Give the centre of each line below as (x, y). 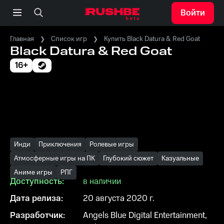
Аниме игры (33, 172)
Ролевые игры (112, 144)
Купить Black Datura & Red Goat (152, 39)
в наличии (102, 181)
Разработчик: (37, 215)
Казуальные (180, 158)
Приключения (60, 144)
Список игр (69, 39)
